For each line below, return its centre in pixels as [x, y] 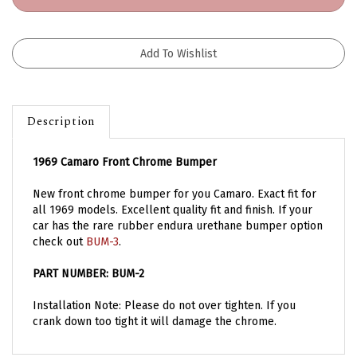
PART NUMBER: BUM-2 [88, 260]
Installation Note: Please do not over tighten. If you [164, 292]
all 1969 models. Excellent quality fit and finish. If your [173, 196]
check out [59, 228]
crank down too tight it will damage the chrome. [155, 308]
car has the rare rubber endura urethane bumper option [178, 212]
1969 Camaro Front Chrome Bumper [125, 148]
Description [61, 108]
